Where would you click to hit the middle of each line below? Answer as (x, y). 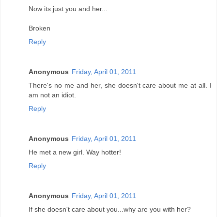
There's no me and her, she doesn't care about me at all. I (120, 85)
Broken (39, 28)
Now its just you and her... (68, 9)
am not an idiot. (52, 95)
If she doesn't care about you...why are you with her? (110, 209)
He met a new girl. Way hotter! (75, 152)
